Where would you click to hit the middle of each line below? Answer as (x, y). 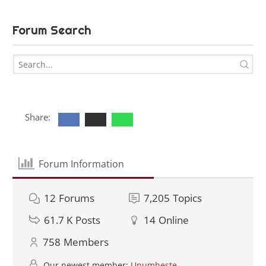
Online (174, 220)
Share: (37, 117)
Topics (187, 198)
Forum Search (52, 31)
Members (86, 242)
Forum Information (82, 164)
